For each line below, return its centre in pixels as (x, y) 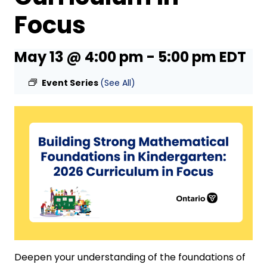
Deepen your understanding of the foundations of (130, 257)
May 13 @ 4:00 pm (79, 57)
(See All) (118, 83)
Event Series (71, 83)
